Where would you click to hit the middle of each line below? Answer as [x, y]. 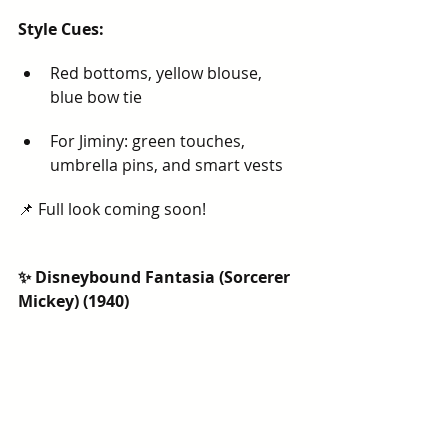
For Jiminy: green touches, [149, 141]
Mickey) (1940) [73, 301]
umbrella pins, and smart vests [166, 165]
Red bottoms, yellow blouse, [158, 73]
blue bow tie [96, 97]
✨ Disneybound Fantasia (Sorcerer [156, 277]
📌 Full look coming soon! [112, 209]
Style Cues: [61, 29]
